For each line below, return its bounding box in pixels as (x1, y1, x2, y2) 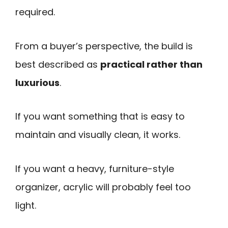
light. (15, 198, 36, 212)
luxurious (15, 76, 60, 89)
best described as (15, 58, 100, 71)
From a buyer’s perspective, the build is (15, 39, 193, 52)
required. (15, 5, 55, 18)
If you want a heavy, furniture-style (15, 162, 174, 175)
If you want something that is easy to (15, 110, 185, 123)
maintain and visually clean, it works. (15, 128, 180, 141)
